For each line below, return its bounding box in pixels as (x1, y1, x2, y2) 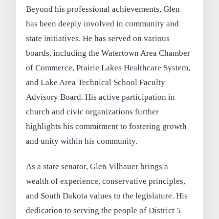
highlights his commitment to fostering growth (26, 121, 187, 131)
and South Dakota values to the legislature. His (26, 191, 188, 200)
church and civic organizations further (26, 107, 159, 116)
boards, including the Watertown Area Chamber (26, 48, 191, 58)
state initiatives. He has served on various (26, 33, 170, 43)
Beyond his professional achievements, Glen (26, 4, 180, 14)
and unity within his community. (26, 136, 138, 146)
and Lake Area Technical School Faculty (26, 77, 166, 87)
